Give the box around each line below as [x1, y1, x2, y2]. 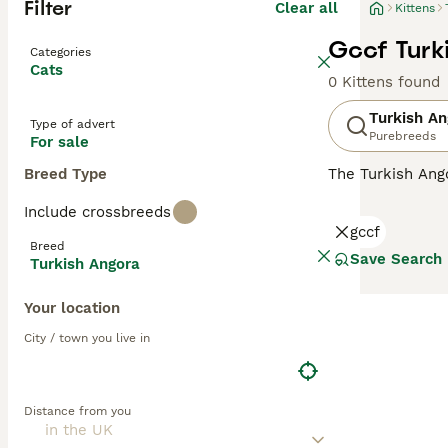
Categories [30, 45, 91, 59]
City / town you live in [24, 331, 150, 345]
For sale [30, 133, 89, 151]
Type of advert [30, 117, 115, 131]
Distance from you [24, 404, 131, 418]
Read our [328, 265, 398, 283]
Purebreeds [369, 129, 436, 143]
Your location [24, 299, 120, 317]
